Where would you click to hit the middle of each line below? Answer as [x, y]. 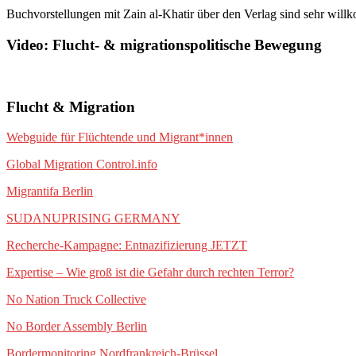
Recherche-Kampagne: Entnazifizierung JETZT [127, 246]
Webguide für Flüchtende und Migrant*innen [120, 137]
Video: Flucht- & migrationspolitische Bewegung [164, 45]
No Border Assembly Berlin [77, 327]
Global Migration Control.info [82, 164]
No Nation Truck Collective [76, 300]
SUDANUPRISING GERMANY [93, 219]
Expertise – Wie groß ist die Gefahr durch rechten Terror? [150, 273]
